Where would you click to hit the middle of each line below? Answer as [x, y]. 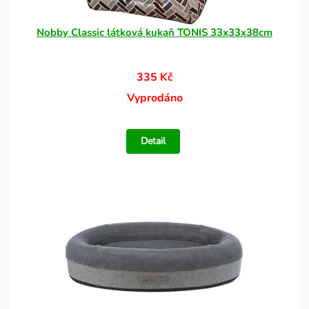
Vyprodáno [154, 98]
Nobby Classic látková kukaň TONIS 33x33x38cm [154, 32]
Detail [153, 141]
